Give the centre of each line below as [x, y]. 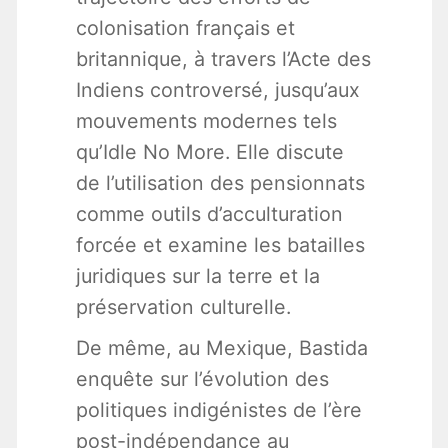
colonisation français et [185, 28]
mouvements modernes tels [206, 121]
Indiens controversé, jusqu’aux [217, 90]
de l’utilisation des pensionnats [220, 183]
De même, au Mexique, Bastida [221, 348]
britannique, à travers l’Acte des [223, 59]
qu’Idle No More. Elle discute [209, 152]
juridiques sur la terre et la [197, 276]
